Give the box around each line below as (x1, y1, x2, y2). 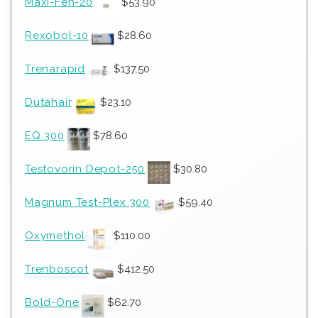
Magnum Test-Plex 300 (25, 196, 150, 209)
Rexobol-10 (25, 29, 89, 43)
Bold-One (25, 296, 79, 309)
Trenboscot (25, 263, 89, 276)
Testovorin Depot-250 (25, 163, 145, 176)
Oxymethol (25, 229, 86, 243)
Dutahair (25, 96, 72, 109)
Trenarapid (25, 62, 85, 76)
